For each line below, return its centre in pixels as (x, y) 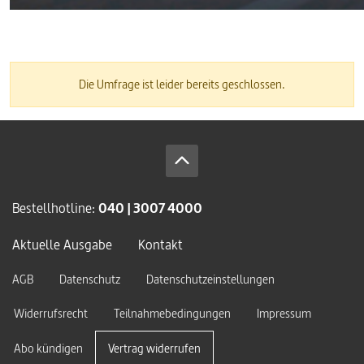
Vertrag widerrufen (154, 348)
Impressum (284, 313)
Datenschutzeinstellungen (210, 279)
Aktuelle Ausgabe (62, 244)
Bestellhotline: (55, 208)
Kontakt (160, 244)
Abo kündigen (48, 348)
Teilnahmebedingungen (172, 313)
